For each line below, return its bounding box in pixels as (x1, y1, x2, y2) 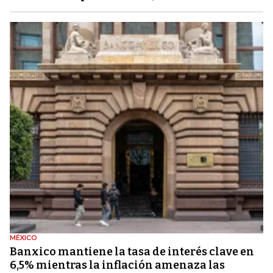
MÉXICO (10, 233, 37, 242)
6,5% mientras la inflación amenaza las (10, 258, 225, 272)
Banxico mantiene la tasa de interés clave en (10, 244, 254, 258)
